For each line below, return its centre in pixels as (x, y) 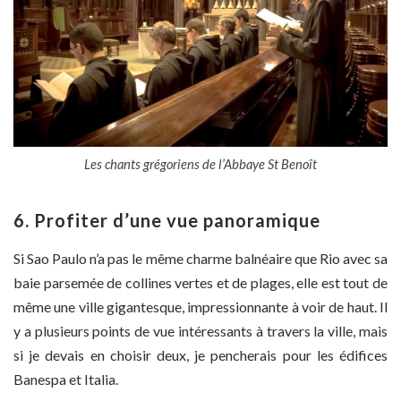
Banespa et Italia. (66, 379)
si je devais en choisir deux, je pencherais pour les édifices (200, 354)
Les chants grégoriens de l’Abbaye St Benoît (200, 163)
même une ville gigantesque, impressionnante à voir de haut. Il (200, 306)
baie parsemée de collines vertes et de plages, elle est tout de (200, 282)
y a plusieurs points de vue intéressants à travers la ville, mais (200, 330)
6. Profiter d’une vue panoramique (167, 220)
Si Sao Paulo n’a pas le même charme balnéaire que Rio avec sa (200, 258)
